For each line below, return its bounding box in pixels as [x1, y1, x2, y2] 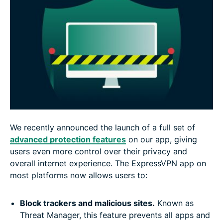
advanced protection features [10, 134, 126, 144]
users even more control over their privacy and [10, 146, 187, 156]
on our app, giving [126, 134, 197, 144]
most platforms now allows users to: [10, 170, 147, 180]
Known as [155, 198, 194, 208]
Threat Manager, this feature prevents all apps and [20, 210, 210, 220]
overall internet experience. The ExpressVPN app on [10, 158, 206, 168]
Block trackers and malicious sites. [20, 198, 155, 208]
